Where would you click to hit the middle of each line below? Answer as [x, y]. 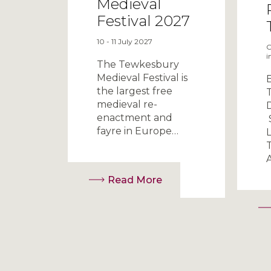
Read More [135, 180]
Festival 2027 [143, 21]
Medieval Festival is [142, 77]
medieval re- [127, 104]
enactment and [134, 117]
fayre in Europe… [137, 131]
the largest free [134, 91]
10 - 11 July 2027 [124, 41]
